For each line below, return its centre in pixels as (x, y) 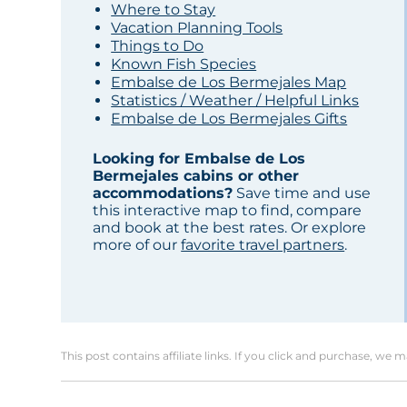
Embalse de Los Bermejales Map (229, 83)
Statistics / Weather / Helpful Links (235, 101)
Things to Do (158, 46)
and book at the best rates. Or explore (230, 228)
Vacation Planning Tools (197, 28)
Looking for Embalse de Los (199, 159)
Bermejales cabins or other (196, 176)
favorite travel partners (263, 245)
